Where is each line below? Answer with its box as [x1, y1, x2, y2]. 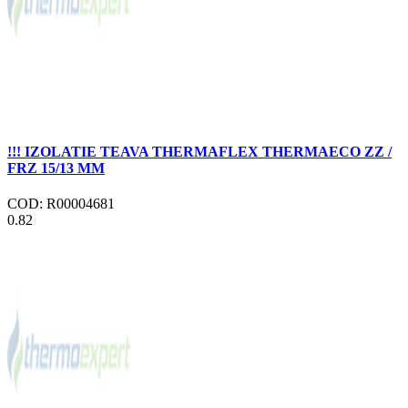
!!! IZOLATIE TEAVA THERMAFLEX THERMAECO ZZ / [7, 143, 392, 159]
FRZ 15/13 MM [7, 159, 105, 176]
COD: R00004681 [7, 195, 115, 211]
